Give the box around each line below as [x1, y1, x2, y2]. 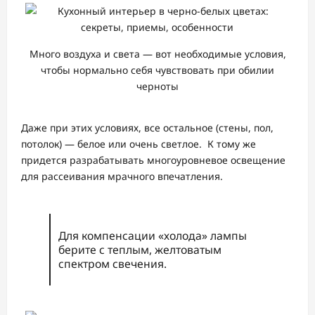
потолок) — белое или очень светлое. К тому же [21, 136, 256, 150]
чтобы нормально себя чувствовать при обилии [41, 63, 274, 77]
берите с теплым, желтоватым [58, 241, 221, 257]
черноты [136, 79, 179, 94]
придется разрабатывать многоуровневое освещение [21, 153, 285, 167]
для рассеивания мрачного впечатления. [21, 169, 223, 183]
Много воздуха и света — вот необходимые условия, [29, 47, 286, 61]
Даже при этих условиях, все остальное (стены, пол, [21, 120, 274, 134]
